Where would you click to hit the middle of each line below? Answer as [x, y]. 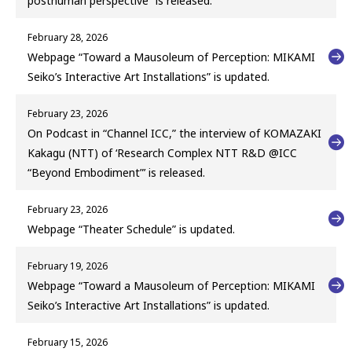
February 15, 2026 [68, 343]
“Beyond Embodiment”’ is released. [116, 173]
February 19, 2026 [68, 266]
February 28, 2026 [68, 38]
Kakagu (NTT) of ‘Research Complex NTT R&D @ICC [162, 153]
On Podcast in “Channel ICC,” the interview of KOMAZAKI [174, 134]
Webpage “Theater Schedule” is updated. [131, 229]
